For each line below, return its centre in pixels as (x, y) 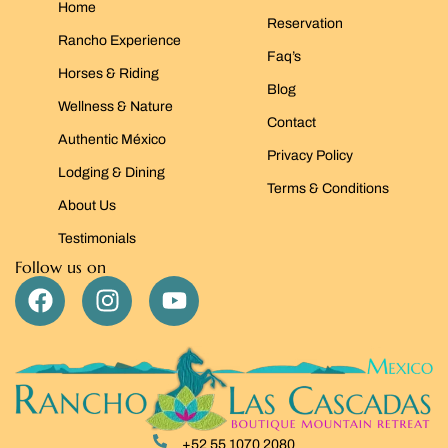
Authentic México (111, 139)
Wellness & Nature (115, 106)
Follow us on (60, 266)
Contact (291, 122)
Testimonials (96, 238)
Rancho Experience (119, 40)
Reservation (304, 23)
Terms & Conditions (327, 188)
